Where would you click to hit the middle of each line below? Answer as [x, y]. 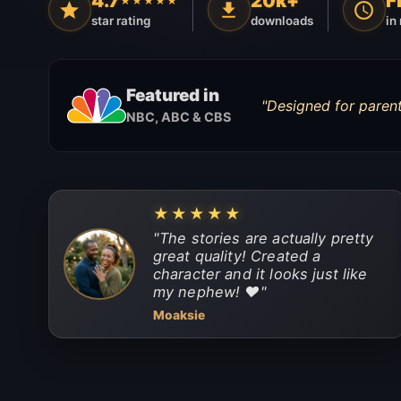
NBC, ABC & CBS [178, 117]
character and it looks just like [260, 273]
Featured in [172, 95]
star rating [120, 21]
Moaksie [179, 315]
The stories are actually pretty [266, 238]
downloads [282, 21]
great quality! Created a [237, 256]
